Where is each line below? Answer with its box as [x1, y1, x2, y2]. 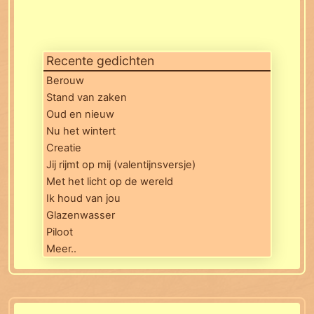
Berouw [46, 74, 84, 88]
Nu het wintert [46, 125, 116, 138]
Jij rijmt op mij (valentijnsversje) [46, 158, 196, 172]
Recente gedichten [46, 53, 154, 69]
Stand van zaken [46, 91, 127, 104]
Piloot [46, 226, 73, 239]
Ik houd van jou [46, 192, 121, 205]
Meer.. [46, 243, 76, 256]
